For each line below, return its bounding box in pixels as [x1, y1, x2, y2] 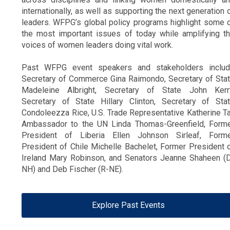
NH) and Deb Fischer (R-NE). [22, 164, 125, 174]
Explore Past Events [91, 200, 165, 210]
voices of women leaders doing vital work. [22, 40, 173, 50]
